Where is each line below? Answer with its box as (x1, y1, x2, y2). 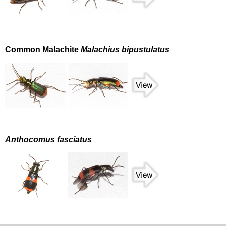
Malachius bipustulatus (81, 45, 169, 54)
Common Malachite (5, 45, 81, 54)
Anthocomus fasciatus (5, 135, 92, 144)
